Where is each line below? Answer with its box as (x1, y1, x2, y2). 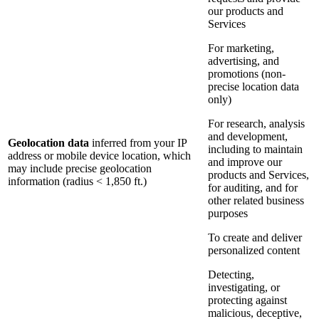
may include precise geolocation (8, 162, 152, 175)
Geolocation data (8, 137, 89, 150)
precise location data (208, 80, 299, 93)
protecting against (208, 294, 287, 307)
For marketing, (208, 42, 274, 55)
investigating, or (208, 281, 280, 294)
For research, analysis (208, 117, 305, 130)
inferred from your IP (89, 137, 187, 150)
